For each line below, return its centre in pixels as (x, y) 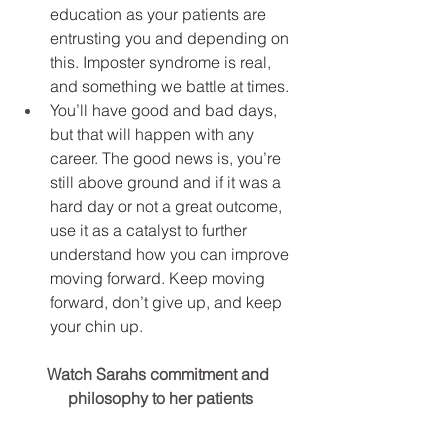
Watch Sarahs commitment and (160, 374)
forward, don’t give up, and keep (168, 302)
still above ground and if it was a (167, 182)
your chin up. (96, 326)
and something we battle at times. (169, 86)
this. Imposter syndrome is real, (162, 62)
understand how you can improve (171, 254)
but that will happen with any (154, 134)
